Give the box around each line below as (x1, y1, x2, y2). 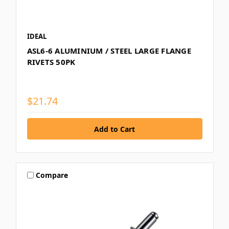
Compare (36, 170, 68, 180)
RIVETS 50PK (27, 57, 76, 67)
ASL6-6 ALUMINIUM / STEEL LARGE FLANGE (27, 45, 191, 56)
